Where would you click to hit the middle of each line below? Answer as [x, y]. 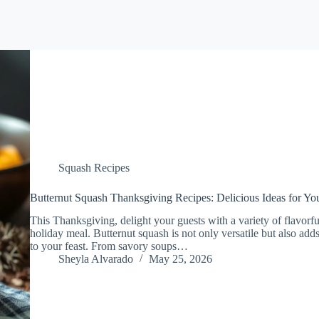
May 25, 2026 [180, 259]
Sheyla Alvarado [95, 259]
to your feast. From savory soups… [109, 246]
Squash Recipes [94, 167]
